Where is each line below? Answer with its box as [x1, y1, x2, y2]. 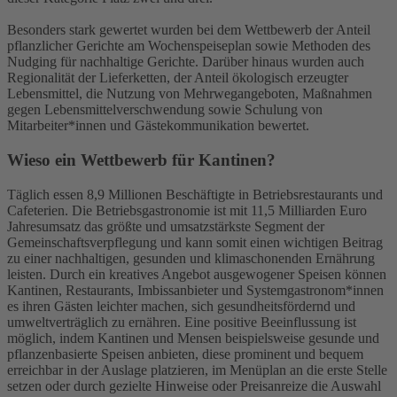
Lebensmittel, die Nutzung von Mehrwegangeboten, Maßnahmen [7, 86, 372, 102]
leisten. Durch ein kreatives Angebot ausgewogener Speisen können [7, 266, 386, 282]
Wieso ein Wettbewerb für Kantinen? [7, 150, 276, 169]
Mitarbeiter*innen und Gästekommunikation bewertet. [7, 118, 309, 134]
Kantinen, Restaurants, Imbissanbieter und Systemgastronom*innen [7, 282, 384, 298]
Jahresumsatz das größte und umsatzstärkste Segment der [7, 218, 324, 234]
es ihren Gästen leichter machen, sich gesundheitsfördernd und [7, 298, 355, 314]
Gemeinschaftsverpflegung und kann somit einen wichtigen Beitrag [7, 234, 383, 250]
